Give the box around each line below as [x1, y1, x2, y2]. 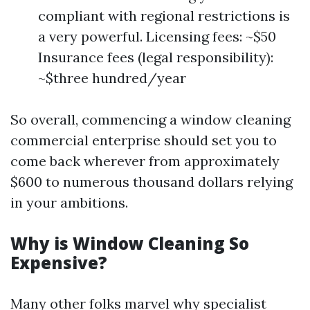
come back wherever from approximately [10, 152, 280, 170]
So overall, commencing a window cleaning [10, 111, 291, 128]
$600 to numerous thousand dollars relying [10, 173, 293, 190]
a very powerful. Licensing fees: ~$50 [38, 28, 276, 45]
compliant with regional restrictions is [38, 7, 290, 24]
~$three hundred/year [38, 69, 186, 86]
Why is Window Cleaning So [10, 232, 249, 255]
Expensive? [10, 251, 107, 274]
